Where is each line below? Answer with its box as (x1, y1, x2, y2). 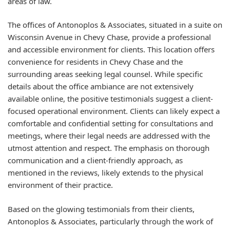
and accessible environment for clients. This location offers (8, 44, 215, 54)
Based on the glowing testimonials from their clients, (8, 203, 195, 214)
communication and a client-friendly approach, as (8, 155, 183, 165)
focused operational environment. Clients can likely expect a (8, 106, 220, 116)
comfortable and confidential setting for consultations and (8, 118, 213, 128)
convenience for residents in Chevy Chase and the (8, 56, 183, 67)
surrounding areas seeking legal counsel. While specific (8, 69, 203, 79)
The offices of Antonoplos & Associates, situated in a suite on (8, 20, 222, 30)
